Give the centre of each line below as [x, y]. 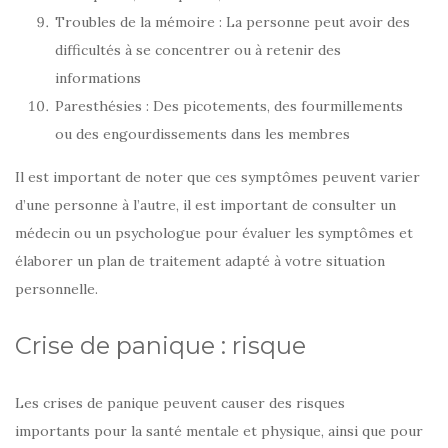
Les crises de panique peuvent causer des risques [180, 403]
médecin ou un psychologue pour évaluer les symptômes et [214, 233]
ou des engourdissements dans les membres [202, 134]
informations [98, 78]
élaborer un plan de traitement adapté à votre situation [200, 261]
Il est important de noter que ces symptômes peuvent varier [217, 177]
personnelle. [56, 289]
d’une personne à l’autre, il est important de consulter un [205, 205]
